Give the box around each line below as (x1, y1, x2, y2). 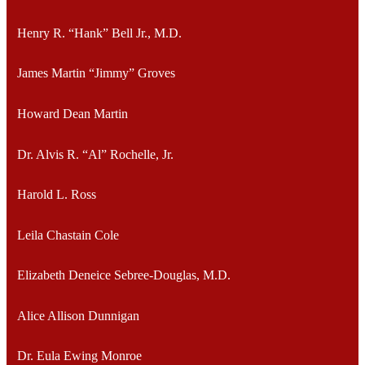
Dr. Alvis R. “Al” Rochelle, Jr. (16, 147, 174, 161)
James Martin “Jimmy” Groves (16, 66, 175, 81)
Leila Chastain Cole (16, 227, 119, 242)
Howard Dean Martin (16, 106, 128, 121)
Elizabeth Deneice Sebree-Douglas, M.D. (16, 268, 231, 283)
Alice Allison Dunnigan (16, 308, 139, 323)
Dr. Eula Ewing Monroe (16, 349, 142, 363)
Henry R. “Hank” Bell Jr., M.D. (16, 25, 182, 40)
